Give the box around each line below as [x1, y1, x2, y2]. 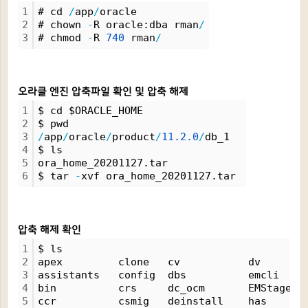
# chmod [38, 32, 87, 44]
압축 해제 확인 [18, 224, 81, 236]
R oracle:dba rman [93, 19, 199, 31]
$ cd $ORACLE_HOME [38, 104, 143, 117]
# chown [38, 19, 87, 31]
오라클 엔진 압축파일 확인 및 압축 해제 [18, 86, 188, 98]
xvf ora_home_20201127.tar [81, 170, 242, 182]
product [112, 131, 155, 143]
